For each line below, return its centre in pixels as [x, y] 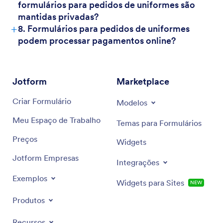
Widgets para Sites [150, 183]
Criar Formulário [42, 101]
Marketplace [143, 81]
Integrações [138, 162]
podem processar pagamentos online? [97, 41]
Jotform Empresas [46, 158]
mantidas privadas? [58, 17]
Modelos [132, 103]
